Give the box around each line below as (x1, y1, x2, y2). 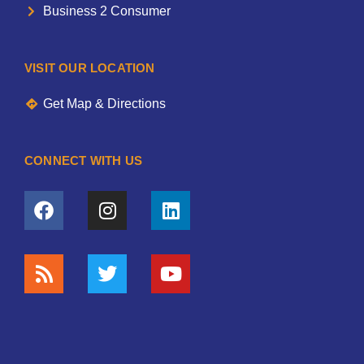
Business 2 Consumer (42, 4, 171, 19)
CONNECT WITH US (24, 154, 142, 168)
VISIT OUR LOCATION (24, 61, 155, 76)
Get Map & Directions (42, 97, 166, 111)
